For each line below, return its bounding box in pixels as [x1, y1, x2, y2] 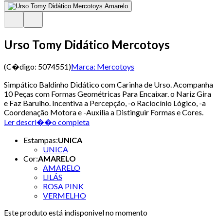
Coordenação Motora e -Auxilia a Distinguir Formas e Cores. [4, 107, 203, 117]
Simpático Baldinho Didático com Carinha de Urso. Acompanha [4, 79, 213, 89]
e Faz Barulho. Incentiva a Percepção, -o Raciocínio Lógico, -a [4, 98, 206, 108]
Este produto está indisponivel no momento [4, 207, 147, 217]
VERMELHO [43, 190, 86, 200]
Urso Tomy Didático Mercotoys [4, 37, 170, 52]
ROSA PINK [43, 181, 84, 191]
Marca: [71, 61, 95, 71]
